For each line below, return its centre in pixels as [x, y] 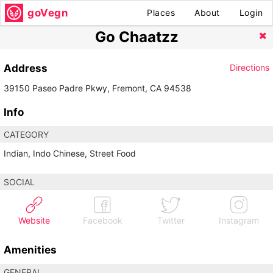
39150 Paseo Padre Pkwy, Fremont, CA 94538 [97, 88]
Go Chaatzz [136, 37]
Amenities [30, 250]
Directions [250, 67]
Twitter [171, 221]
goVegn [48, 12]
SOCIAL [19, 182]
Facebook [102, 221]
